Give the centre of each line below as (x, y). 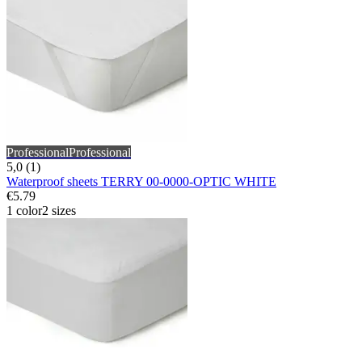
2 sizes (59, 210)
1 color (24, 210)
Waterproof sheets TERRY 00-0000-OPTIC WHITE (141, 181)
